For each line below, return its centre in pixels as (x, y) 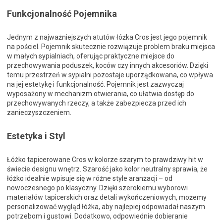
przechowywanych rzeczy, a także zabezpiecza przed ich (97, 103)
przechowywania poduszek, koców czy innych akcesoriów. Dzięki (108, 65)
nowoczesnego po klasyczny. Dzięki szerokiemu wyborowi (97, 188)
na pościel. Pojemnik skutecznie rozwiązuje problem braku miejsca (111, 47)
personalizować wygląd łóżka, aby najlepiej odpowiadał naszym (106, 207)
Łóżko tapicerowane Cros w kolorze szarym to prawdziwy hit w (105, 160)
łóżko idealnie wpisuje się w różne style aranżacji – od (90, 178)
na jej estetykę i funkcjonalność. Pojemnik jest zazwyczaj (95, 84)
